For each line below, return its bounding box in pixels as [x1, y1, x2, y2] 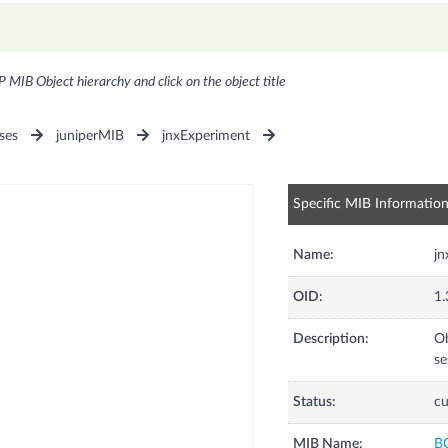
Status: [292, 395, 336, 410]
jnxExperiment [162, 129, 251, 144]
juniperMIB [55, 129, 124, 144]
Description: [292, 332, 369, 347]
